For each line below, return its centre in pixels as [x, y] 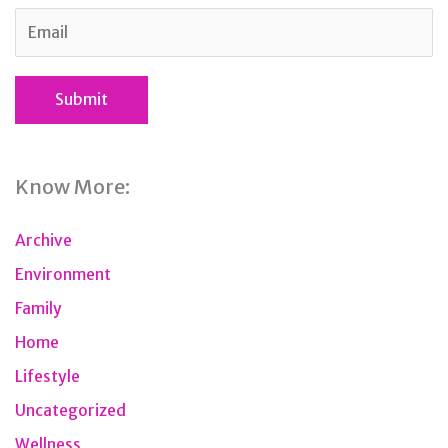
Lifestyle [47, 376]
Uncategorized [70, 410]
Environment [63, 274]
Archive [43, 240]
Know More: [72, 186]
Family [38, 308]
